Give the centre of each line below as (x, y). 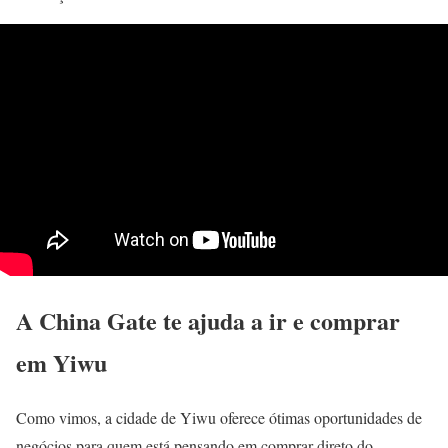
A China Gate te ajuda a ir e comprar (208, 320)
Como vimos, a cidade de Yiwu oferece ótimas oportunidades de (219, 417)
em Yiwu (61, 362)
